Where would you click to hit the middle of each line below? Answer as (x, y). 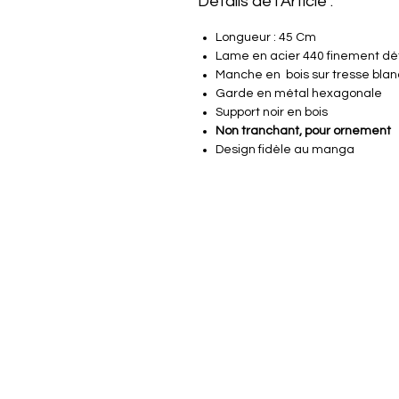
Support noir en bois (272, 113)
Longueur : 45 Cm (266, 38)
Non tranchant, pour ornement (303, 131)
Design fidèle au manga (285, 150)
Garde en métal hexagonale (299, 94)
